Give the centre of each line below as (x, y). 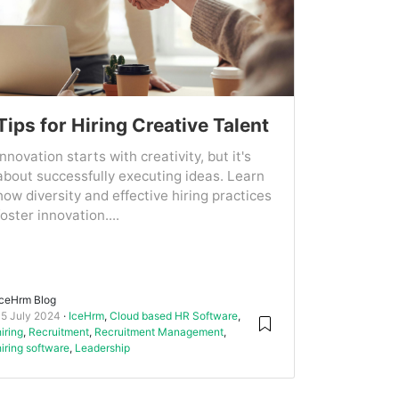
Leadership (103, 347)
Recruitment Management (159, 331)
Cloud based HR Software (174, 315)
